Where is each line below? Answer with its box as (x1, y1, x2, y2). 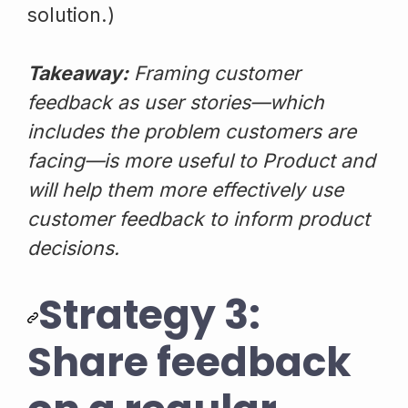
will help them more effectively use (27, 177, 343, 201)
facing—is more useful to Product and (27, 148, 375, 172)
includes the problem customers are (27, 118, 356, 143)
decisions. (27, 235, 119, 260)
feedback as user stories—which (27, 89, 324, 114)
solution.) (27, 2, 115, 26)
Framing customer (128, 60, 301, 85)
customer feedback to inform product (27, 206, 370, 230)
